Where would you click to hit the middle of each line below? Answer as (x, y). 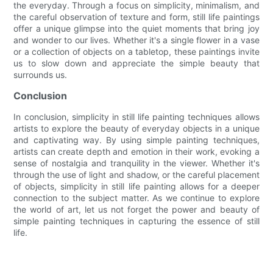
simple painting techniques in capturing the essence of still (136, 221)
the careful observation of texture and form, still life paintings (136, 16)
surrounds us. (41, 74)
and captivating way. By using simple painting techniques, (136, 140)
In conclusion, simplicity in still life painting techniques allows (136, 116)
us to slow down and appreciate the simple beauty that (136, 63)
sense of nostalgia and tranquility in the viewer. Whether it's (136, 163)
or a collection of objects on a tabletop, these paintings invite (136, 51)
